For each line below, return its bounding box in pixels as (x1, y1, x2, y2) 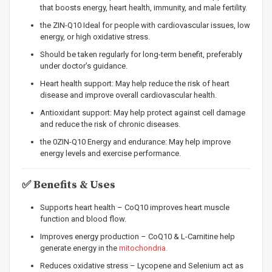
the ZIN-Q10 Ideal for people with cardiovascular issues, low (40, 21, 250, 30)
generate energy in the (40, 243, 119, 253)
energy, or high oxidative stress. (40, 32, 150, 41)
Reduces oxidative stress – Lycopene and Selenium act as (40, 261, 243, 270)
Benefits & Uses (31, 178, 115, 192)
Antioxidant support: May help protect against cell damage (40, 108, 245, 117)
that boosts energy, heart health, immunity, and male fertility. (40, 3, 247, 12)
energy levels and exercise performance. (40, 149, 181, 158)
